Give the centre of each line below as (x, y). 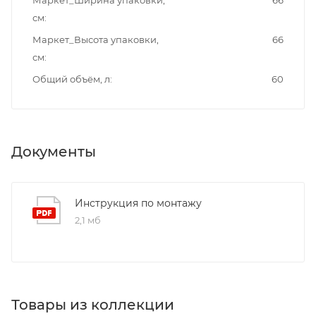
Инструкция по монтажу (138, 203)
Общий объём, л (71, 79)
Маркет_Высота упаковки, (96, 39)
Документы (54, 151)
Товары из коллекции (93, 304)
